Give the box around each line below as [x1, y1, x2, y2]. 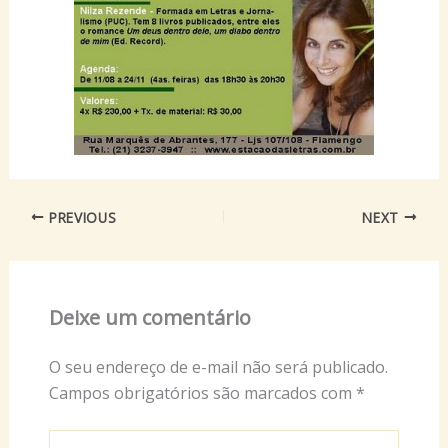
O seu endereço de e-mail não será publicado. [48, 356, 388, 379]
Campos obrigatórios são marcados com [48, 382, 356, 405]
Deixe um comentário [48, 304, 251, 332]
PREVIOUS [44, 207, 117, 227]
